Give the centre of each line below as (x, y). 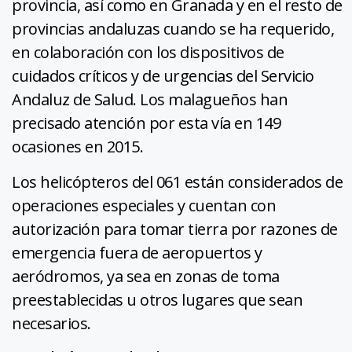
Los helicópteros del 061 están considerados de (177, 182)
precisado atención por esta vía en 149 (146, 123)
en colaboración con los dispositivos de (148, 53)
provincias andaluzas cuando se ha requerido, (173, 29)
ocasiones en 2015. (77, 147)
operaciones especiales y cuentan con (144, 206)
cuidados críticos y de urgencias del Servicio (163, 76)
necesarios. (51, 324)
